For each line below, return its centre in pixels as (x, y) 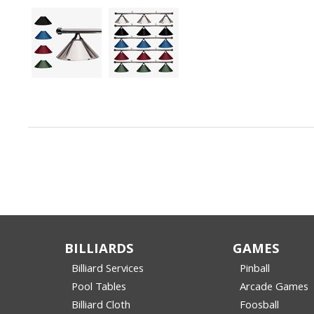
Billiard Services (108, 270)
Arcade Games (274, 288)
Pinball (255, 270)
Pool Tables (99, 288)
